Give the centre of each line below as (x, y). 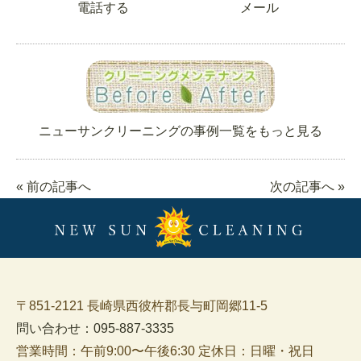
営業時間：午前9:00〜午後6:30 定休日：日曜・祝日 (165, 351)
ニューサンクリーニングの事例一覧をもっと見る (180, 131)
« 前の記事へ (54, 187)
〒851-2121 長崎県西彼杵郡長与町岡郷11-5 (142, 305)
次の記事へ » (307, 187)
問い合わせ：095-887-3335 (95, 328)
